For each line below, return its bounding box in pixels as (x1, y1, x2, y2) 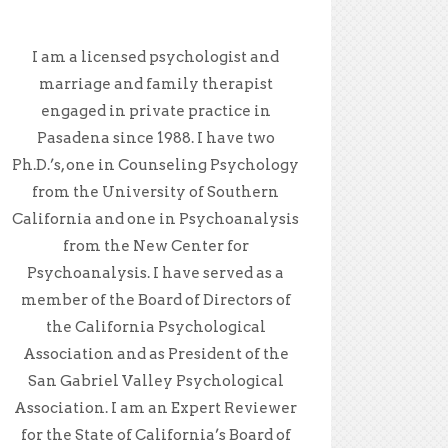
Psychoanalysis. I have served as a (27, 263, 285, 282)
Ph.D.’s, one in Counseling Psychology (12, 155, 300, 174)
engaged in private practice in (40, 101, 271, 120)
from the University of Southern (32, 182, 280, 201)
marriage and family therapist (38, 74, 273, 93)
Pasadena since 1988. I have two (36, 128, 275, 147)
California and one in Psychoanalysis (12, 209, 300, 228)
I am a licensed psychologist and (32, 47, 280, 66)
